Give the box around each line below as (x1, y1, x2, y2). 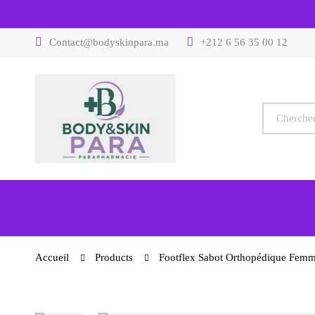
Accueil (35, 251, 69, 263)
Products (95, 251, 133, 263)
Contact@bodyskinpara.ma (49, 37, 169, 48)
